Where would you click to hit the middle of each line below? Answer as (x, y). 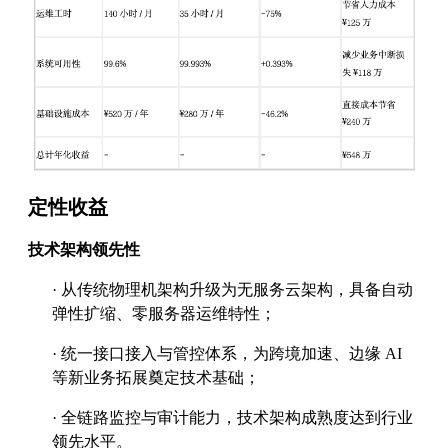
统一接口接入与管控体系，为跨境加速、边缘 (221, 353)
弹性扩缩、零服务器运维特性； (164, 313)
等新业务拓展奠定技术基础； (156, 377)
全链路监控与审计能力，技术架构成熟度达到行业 (237, 417)
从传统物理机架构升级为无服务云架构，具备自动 (237, 289)
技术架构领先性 (84, 249)
